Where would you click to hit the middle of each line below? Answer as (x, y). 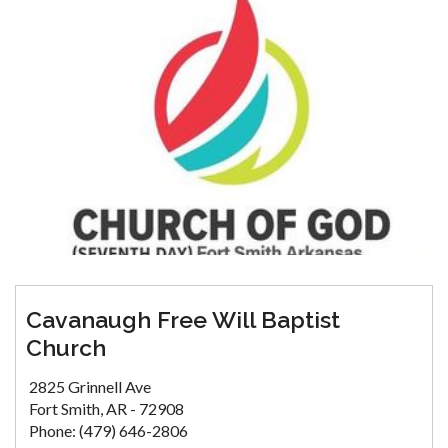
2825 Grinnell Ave (90, 386)
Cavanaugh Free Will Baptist (183, 319)
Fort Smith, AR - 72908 (106, 408)
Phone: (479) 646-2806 (108, 430)
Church (66, 347)
